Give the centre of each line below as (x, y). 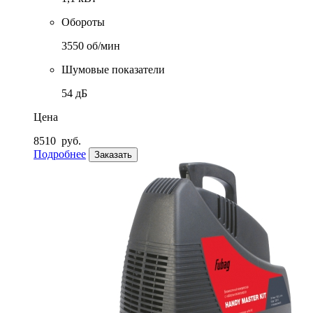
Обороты (83, 22)
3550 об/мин (91, 46)
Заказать (113, 155)
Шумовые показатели (113, 70)
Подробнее (60, 154)
